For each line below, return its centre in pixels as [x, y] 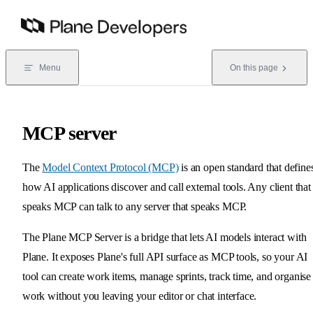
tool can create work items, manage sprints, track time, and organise [167, 276]
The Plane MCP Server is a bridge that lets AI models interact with [165, 237]
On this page [254, 68]
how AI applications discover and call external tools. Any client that [167, 187]
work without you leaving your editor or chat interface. [140, 296]
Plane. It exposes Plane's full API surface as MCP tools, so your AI [165, 256]
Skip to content [44, 16]
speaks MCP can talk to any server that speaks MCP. [135, 206]
